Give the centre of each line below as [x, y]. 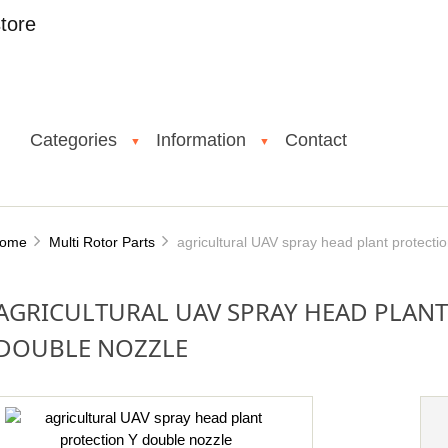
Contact [316, 140]
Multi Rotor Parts [101, 241]
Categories [73, 140]
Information [201, 140]
